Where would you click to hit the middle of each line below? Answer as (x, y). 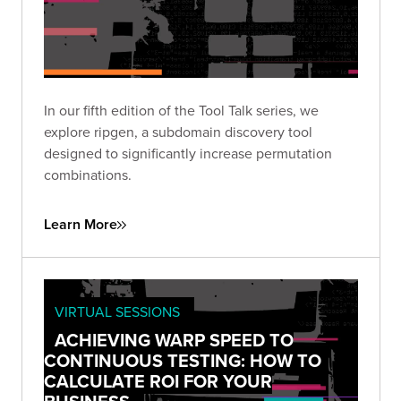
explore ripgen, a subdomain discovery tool (178, 132)
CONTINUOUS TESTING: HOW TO (183, 361)
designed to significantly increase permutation (188, 154)
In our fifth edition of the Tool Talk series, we (181, 111)
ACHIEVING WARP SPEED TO (174, 340)
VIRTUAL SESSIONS (117, 312)
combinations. (88, 175)
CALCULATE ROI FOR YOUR (158, 381)
